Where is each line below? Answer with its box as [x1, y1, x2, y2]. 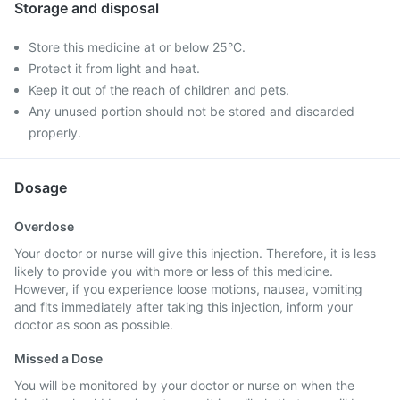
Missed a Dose [14, 351, 103, 366]
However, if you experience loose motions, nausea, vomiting [14, 281, 362, 296]
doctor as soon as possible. [14, 317, 173, 332]
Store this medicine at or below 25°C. [29, 39, 246, 54]
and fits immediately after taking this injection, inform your [14, 299, 353, 314]
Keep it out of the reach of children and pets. [29, 82, 289, 97]
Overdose [14, 219, 74, 234]
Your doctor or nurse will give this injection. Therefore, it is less [14, 246, 376, 261]
